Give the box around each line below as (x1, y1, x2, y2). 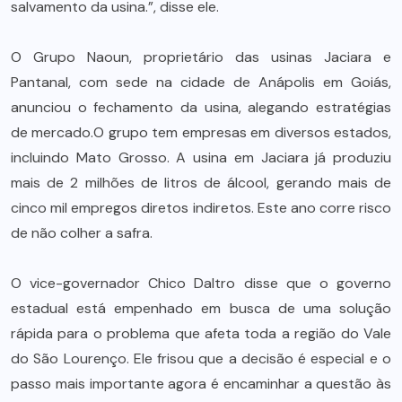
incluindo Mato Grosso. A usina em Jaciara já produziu (11, 147, 391, 167)
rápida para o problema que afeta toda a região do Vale (11, 323, 391, 343)
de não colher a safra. (11, 223, 163, 242)
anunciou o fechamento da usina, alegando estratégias (11, 97, 391, 117)
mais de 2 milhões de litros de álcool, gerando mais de (11, 172, 391, 192)
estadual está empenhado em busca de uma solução (11, 298, 391, 318)
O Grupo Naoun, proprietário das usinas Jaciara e (11, 47, 391, 66)
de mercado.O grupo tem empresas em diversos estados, (11, 122, 391, 142)
